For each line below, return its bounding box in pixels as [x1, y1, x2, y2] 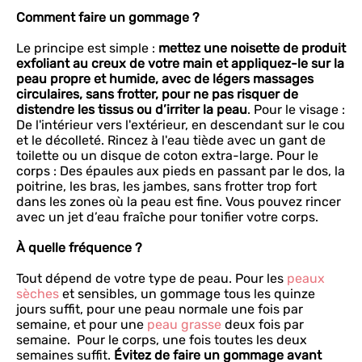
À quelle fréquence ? [16, 240, 142, 255]
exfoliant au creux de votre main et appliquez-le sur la [16, 56, 344, 71]
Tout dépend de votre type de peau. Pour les [16, 271, 287, 286]
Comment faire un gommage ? [16, 10, 200, 25]
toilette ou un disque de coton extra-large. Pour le [16, 148, 318, 163]
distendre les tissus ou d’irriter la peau [16, 102, 247, 117]
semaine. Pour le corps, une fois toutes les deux [16, 332, 307, 347]
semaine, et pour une [16, 317, 147, 332]
